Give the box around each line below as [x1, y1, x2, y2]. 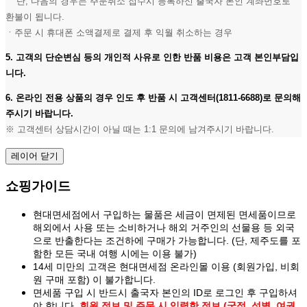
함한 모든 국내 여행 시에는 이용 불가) [33, 247, 197, 259]
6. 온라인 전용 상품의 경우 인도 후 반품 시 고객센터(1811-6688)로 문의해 [5, 93, 301, 103]
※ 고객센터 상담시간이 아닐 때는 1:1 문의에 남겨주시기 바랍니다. [5, 124, 274, 135]
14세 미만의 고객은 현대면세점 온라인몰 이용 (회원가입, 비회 [33, 260, 299, 272]
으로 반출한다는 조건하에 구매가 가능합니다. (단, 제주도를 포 [33, 234, 301, 246]
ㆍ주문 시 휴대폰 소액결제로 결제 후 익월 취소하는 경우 [5, 27, 232, 38]
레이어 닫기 [11, 151, 58, 162]
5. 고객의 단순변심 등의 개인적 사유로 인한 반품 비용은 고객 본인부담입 [5, 52, 299, 62]
